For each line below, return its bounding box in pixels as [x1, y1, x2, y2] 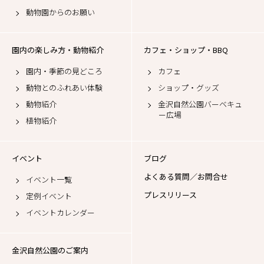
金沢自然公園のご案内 [12, 244, 88, 256]
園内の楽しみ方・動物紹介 [12, 44, 104, 55]
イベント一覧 [26, 173, 72, 185]
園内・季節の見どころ [26, 65, 103, 77]
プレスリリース [144, 189, 197, 200]
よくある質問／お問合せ [144, 170, 228, 182]
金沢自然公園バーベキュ [158, 98, 242, 110]
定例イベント [26, 190, 72, 202]
